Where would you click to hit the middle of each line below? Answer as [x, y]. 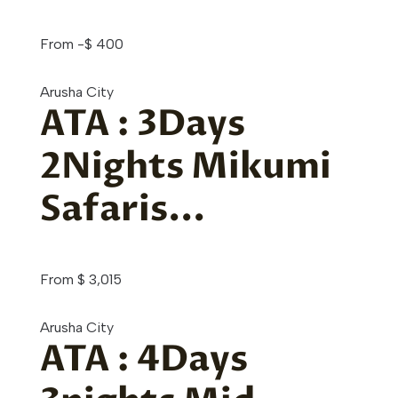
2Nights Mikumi [186, 167]
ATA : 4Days [144, 359]
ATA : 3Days [143, 124]
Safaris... [123, 209]
